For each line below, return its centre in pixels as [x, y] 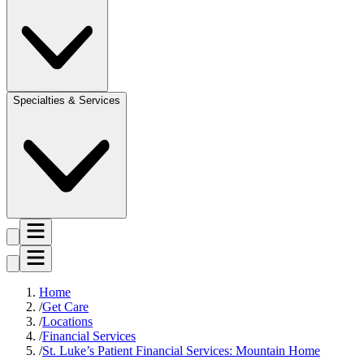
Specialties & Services [67, 100]
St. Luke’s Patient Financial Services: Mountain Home [181, 350]
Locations [67, 321]
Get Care [65, 306]
